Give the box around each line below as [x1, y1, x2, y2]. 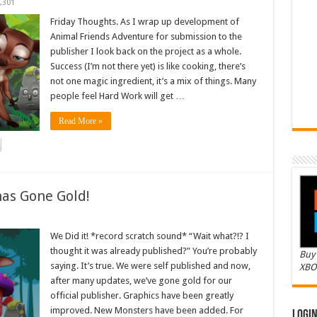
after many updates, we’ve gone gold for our [50, 275, 232, 286]
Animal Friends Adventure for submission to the [50, 31, 242, 42]
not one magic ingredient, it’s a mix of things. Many [50, 76, 256, 86]
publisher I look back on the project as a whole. [50, 46, 241, 57]
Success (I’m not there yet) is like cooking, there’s [50, 61, 246, 71]
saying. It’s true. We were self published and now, [50, 260, 250, 271]
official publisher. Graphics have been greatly [50, 290, 234, 301]
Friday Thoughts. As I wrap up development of [50, 16, 239, 27]
